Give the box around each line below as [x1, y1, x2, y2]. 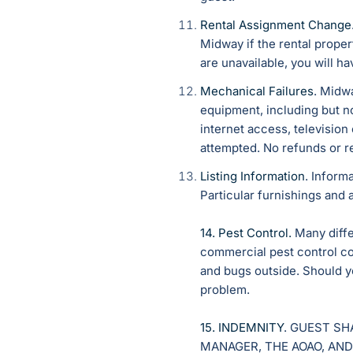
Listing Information [200, 169, 305, 184]
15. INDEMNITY [200, 320, 284, 336]
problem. [200, 282, 250, 298]
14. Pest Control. [200, 225, 292, 241]
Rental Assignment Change [200, 17, 351, 33]
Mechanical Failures [200, 84, 314, 99]
